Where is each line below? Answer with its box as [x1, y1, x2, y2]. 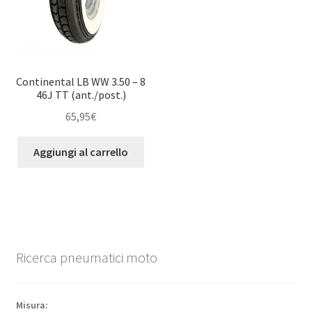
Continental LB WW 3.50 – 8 [16, 75, 146, 89]
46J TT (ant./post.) [36, 88, 126, 102]
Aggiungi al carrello [33, 144, 129, 159]
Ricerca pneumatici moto [15, 249, 157, 267]
